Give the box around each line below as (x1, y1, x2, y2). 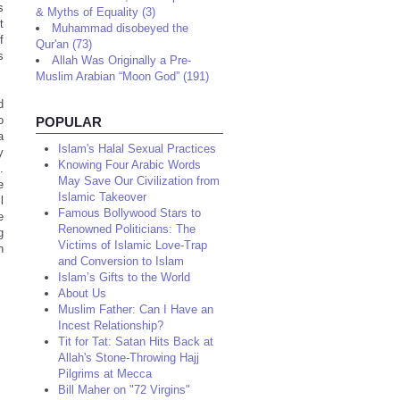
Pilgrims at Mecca (58, 367, 152, 380)
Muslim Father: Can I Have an (58, 303, 213, 316)
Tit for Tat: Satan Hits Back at (58, 335, 213, 348)
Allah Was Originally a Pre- (52, 54, 191, 67)
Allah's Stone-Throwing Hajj (58, 351, 199, 364)
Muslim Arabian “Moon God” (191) (36, 70, 209, 83)
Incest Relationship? (58, 319, 163, 332)
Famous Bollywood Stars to (58, 206, 201, 220)
